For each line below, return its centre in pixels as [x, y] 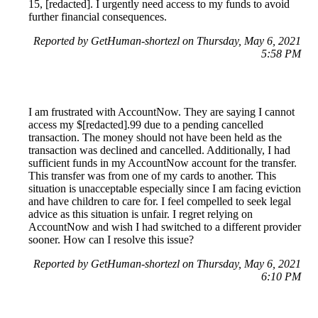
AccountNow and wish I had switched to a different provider [165, 226]
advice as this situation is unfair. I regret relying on [141, 214]
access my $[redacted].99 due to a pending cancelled [146, 124]
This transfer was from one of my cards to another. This [152, 175]
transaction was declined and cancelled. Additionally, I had [159, 150]
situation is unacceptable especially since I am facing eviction [165, 188]
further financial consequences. [98, 16]
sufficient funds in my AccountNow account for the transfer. [163, 163]
